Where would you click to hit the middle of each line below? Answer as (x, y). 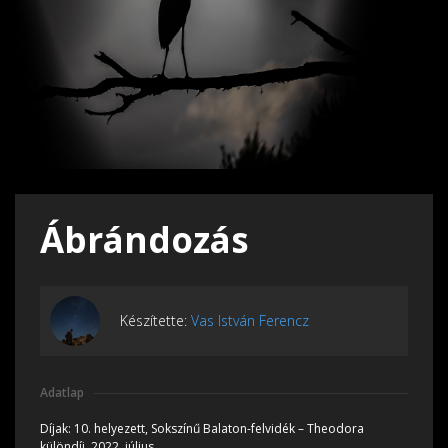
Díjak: (57, 428)
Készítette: (155, 321)
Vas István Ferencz (250, 321)
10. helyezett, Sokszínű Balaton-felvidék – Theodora (219, 428)
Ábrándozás (144, 239)
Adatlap (62, 392)
